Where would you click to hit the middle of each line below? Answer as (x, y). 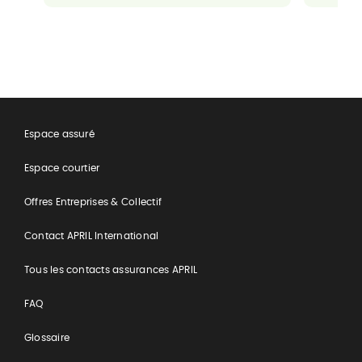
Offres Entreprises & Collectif (93, 202)
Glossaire (47, 338)
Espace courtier (62, 168)
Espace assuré (59, 134)
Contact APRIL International (91, 236)
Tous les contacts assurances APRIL (111, 270)
